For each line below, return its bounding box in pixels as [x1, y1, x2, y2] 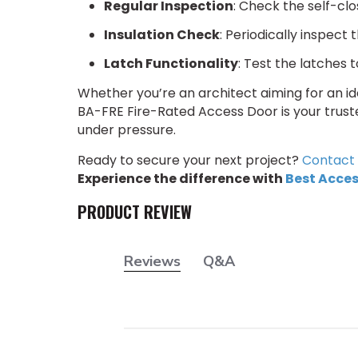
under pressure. [78, 121, 179, 140]
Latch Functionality [103, 54, 238, 74]
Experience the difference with [78, 169, 285, 189]
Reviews [123, 252, 181, 272]
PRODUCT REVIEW [78, 200, 192, 225]
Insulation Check [103, 26, 220, 45]
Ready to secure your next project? [78, 151, 302, 170]
